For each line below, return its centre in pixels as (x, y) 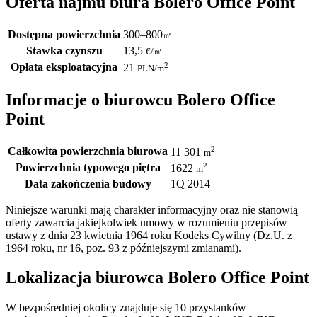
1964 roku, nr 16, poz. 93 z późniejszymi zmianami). (123, 248)
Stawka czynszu (64, 50)
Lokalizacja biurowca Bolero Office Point (157, 278)
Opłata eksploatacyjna (64, 67)
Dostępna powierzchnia (64, 34)
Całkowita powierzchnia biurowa (88, 151)
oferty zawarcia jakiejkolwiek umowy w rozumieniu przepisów (146, 222)
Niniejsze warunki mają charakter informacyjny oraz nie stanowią (152, 209)
